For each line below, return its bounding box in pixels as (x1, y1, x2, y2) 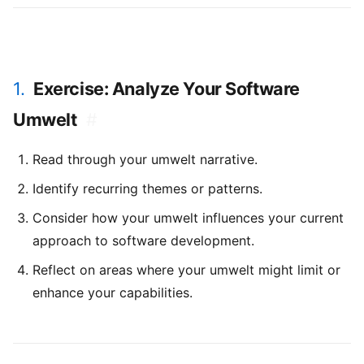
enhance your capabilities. (32, 284, 193, 301)
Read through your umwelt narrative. (32, 150, 258, 167)
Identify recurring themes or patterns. (32, 180, 262, 197)
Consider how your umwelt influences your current (32, 209, 344, 226)
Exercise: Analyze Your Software (33, 77, 300, 99)
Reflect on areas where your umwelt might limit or (32, 261, 340, 278)
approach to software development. (32, 232, 254, 249)
